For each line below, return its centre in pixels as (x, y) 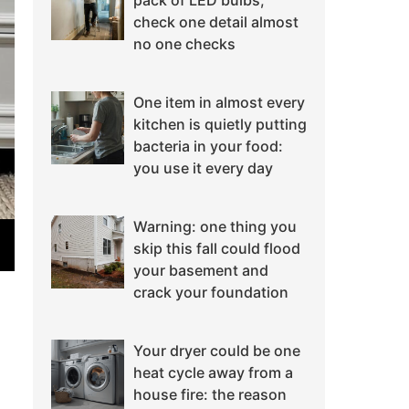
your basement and (201, 271)
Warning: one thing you (215, 227)
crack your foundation (211, 293)
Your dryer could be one (217, 351)
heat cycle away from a (213, 373)
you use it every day (203, 168)
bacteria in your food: (208, 147)
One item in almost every (219, 103)
